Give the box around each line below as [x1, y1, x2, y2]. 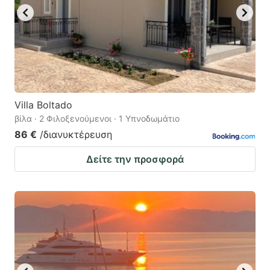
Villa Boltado [14, 99, 72, 111]
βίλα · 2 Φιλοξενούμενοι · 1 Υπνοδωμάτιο [14, 113, 180, 124]
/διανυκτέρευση [40, 128, 112, 141]
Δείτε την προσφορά [86, 153, 184, 166]
